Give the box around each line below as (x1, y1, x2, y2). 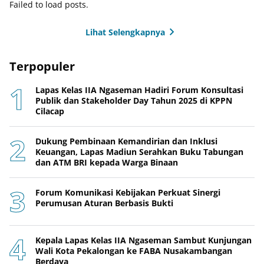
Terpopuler (9, 58, 75, 75)
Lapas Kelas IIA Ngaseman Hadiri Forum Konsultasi (35, 84, 243, 96)
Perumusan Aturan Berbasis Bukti (35, 197, 173, 209)
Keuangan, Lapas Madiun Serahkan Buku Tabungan (35, 146, 243, 158)
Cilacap (35, 105, 64, 117)
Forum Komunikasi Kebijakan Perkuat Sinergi (35, 187, 220, 199)
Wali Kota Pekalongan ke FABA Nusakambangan (35, 245, 232, 257)
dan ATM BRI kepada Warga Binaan (35, 157, 178, 169)
